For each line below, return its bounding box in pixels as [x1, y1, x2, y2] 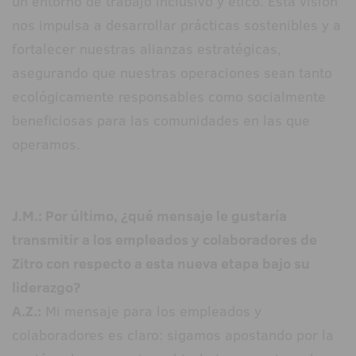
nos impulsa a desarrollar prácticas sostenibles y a [12, 15, 341, 36]
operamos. [12, 134, 80, 155]
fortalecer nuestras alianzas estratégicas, [12, 39, 281, 60]
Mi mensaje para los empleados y [41, 301, 261, 322]
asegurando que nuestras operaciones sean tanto [12, 63, 332, 83]
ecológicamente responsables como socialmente [12, 87, 326, 107]
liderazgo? [12, 277, 80, 298]
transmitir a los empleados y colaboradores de [12, 230, 317, 250]
